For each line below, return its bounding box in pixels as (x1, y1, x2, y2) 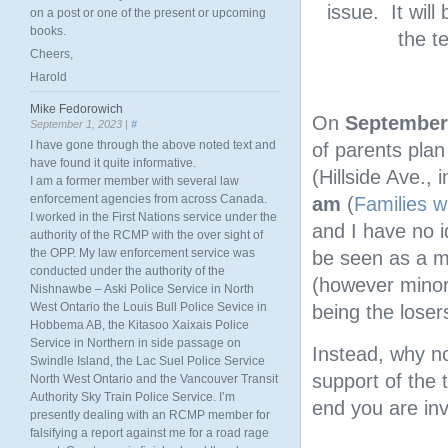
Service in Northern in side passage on (30, 336, 241, 350)
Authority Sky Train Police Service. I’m (30, 390, 235, 404)
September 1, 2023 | (30, 118, 131, 130)
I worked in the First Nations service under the (30, 210, 277, 224)
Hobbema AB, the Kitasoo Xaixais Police (30, 318, 249, 332)
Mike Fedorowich (30, 102, 123, 116)
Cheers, (30, 47, 73, 61)
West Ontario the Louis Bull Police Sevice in (30, 300, 267, 314)
